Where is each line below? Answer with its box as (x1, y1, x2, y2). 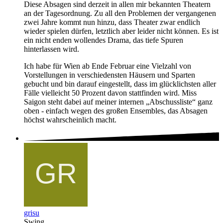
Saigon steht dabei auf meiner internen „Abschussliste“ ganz (24, 98, 213, 107)
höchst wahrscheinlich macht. (24, 115, 116, 124)
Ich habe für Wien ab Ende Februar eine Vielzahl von (24, 62, 191, 71)
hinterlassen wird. (24, 45, 79, 54)
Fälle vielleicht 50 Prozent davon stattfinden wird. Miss (24, 89, 197, 98)
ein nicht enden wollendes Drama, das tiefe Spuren (24, 36, 183, 45)
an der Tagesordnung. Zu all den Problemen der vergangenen (24, 9, 216, 18)
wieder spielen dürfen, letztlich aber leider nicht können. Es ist (24, 27, 219, 36)
